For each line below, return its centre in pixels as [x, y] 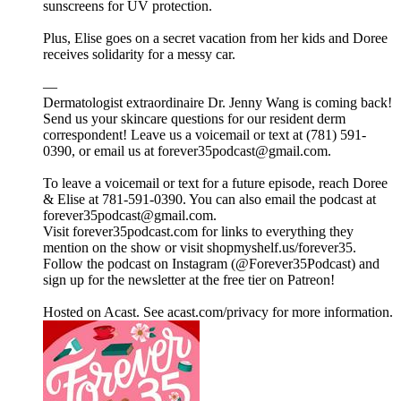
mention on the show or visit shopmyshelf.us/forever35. [200, 248]
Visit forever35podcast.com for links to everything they [198, 232]
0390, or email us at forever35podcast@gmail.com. [187, 151]
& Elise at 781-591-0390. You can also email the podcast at [209, 200]
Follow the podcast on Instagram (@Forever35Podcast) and [211, 264]
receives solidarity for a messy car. [139, 55]
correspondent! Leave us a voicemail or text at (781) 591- [205, 135]
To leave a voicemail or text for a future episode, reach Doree [215, 183]
